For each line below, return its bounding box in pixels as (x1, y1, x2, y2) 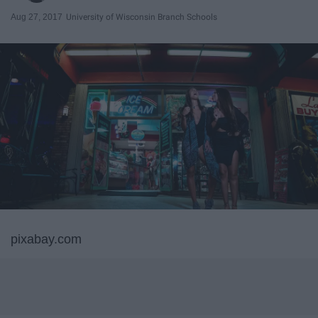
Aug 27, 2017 (11, 11, 62, 22)
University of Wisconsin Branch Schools (66, 11, 217, 22)
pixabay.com (11, 232, 82, 247)
